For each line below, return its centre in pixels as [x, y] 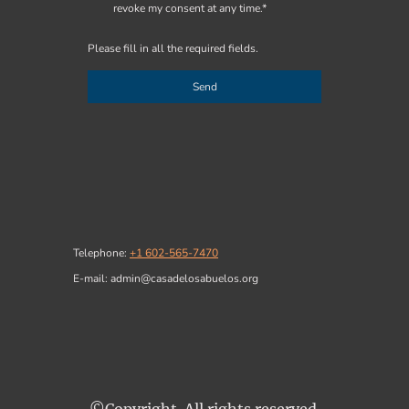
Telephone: [101, 253]
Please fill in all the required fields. [173, 48]
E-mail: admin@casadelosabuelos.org [166, 279]
